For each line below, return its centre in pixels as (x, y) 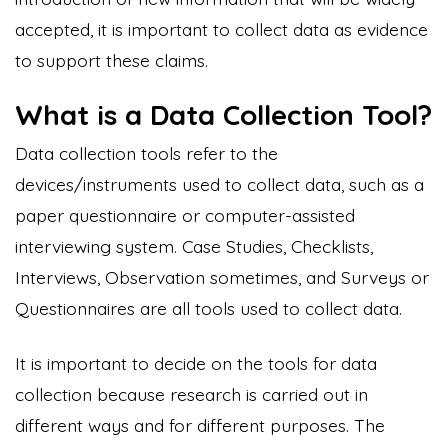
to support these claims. (111, 59)
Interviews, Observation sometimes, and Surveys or (222, 276)
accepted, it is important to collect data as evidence (221, 28)
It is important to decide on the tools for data (196, 362)
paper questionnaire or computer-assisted (185, 214)
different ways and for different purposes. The (200, 424)
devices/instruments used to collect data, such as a (219, 183)
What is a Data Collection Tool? (223, 114)
